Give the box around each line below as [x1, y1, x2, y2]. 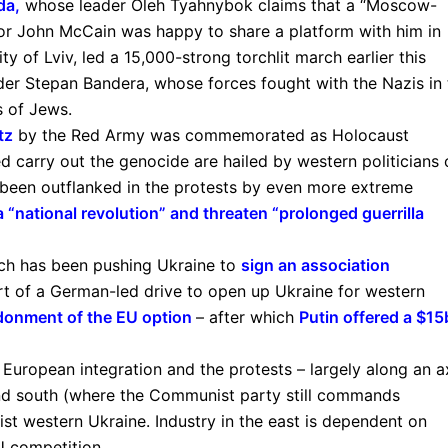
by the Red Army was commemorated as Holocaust [13, 124, 409, 145]
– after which [196, 306, 299, 327]
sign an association [241, 254, 390, 275]
